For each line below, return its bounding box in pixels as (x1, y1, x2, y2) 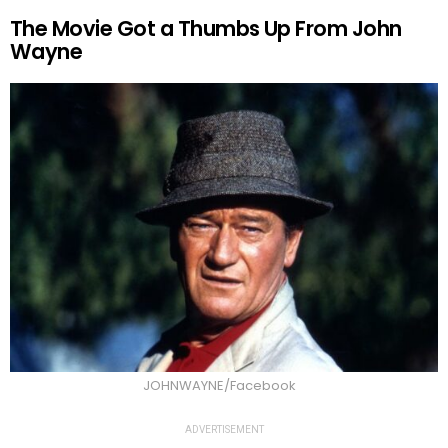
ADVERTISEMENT (184, 424, 264, 436)
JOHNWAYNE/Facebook (142, 376, 296, 396)
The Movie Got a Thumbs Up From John (10, 14, 402, 44)
